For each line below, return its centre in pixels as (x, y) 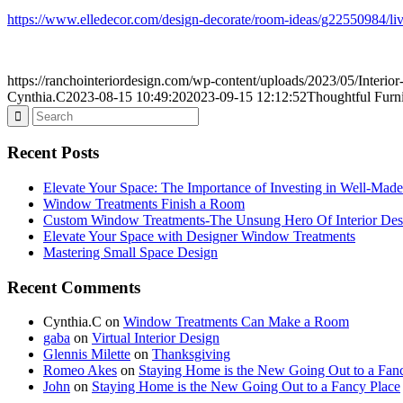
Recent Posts (53, 153)
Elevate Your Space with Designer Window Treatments (199, 236)
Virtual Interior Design (156, 338)
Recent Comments (74, 287)
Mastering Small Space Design (130, 252)
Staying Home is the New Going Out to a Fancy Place (246, 387)
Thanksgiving (191, 354)
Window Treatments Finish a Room (144, 203)
